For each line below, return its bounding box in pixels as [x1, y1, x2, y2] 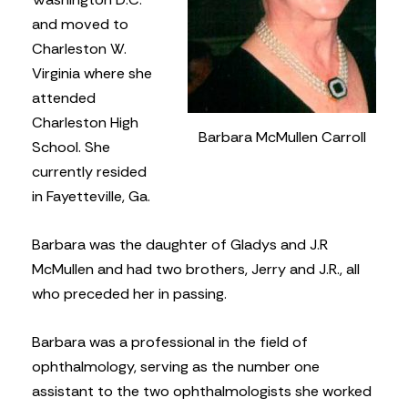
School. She [32, 137, 110, 157]
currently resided [32, 161, 147, 181]
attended [32, 87, 96, 107]
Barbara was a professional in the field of [32, 332, 308, 352]
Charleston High [32, 112, 138, 132]
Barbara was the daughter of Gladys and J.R [32, 235, 328, 255]
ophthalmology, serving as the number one [32, 357, 320, 377]
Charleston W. [32, 38, 127, 58]
